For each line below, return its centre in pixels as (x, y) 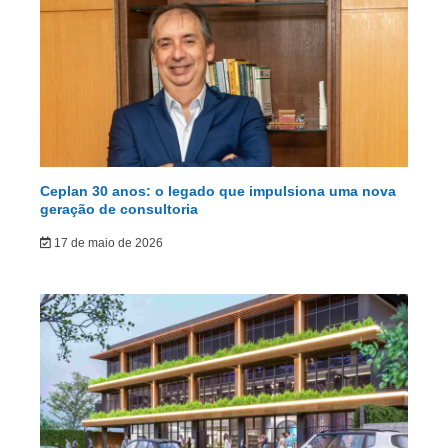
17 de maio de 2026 (107, 243)
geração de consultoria (119, 209)
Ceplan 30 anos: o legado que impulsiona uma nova (218, 191)
